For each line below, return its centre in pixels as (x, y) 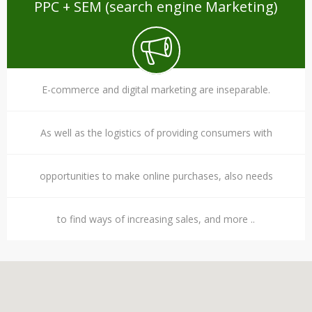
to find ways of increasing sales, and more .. (156, 219)
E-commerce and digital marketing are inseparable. (156, 89)
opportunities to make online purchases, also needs (156, 176)
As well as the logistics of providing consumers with (156, 133)
